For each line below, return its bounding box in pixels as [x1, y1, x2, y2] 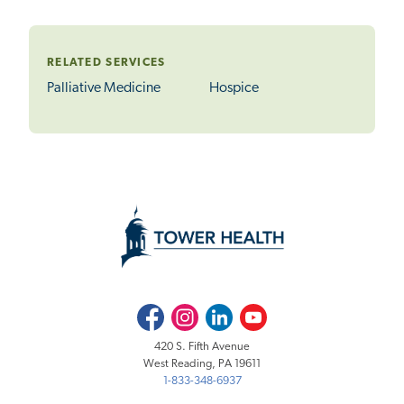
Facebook [136, 306, 185, 318]
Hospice [209, 81, 259, 96]
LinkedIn [206, 306, 248, 318]
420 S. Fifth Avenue [154, 341, 250, 353]
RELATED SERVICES [47, 56, 166, 69]
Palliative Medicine [47, 81, 161, 96]
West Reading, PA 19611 [143, 358, 261, 371]
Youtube [240, 306, 282, 318]
